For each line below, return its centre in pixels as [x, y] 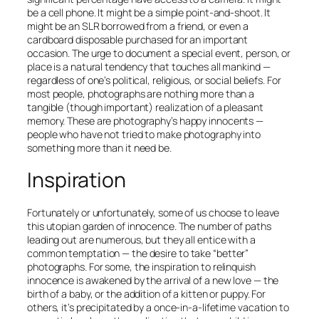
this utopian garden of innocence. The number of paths [149, 226]
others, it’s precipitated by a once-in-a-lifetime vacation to [158, 308]
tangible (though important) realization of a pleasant [145, 108]
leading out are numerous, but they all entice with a [141, 240]
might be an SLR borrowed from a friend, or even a [138, 26]
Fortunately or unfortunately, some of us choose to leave [153, 213]
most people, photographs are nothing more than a [141, 94]
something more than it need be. [99, 148]
